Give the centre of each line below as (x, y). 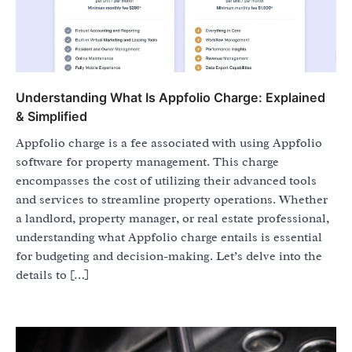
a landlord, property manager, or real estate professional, (172, 219)
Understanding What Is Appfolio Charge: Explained (170, 98)
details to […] (52, 275)
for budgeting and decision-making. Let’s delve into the (169, 257)
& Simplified (51, 117)
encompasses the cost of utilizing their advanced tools (166, 181)
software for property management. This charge (147, 162)
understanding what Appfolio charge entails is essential (169, 238)
